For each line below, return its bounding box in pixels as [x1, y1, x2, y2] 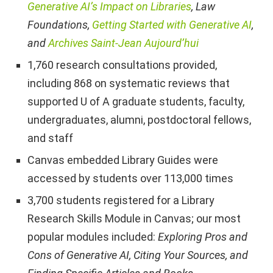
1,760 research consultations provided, [27, 58, 217, 71]
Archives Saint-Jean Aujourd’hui [48, 36, 199, 49]
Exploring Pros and [158, 230, 247, 243]
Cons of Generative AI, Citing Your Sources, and [27, 248, 248, 261]
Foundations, [27, 18, 92, 31]
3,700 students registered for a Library [27, 193, 214, 207]
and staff [27, 131, 73, 144]
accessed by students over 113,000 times [27, 171, 233, 185]
